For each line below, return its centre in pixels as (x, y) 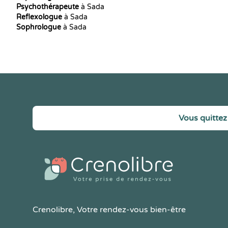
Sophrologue (39, 27)
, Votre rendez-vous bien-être (129, 210)
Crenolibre (53, 210)
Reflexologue (39, 17)
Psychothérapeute (48, 7)
